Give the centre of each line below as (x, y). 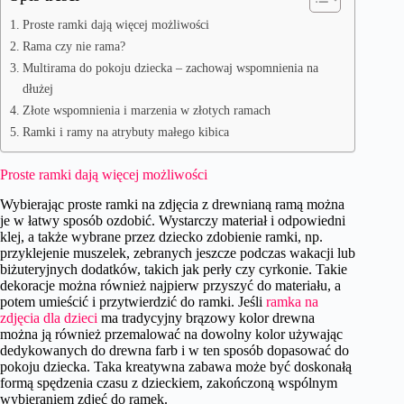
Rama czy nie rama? (73, 46)
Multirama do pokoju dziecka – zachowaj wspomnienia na (170, 68)
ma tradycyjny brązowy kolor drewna (206, 317)
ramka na (292, 301)
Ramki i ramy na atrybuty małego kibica (125, 132)
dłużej (37, 88)
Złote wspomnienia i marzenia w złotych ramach (146, 110)
